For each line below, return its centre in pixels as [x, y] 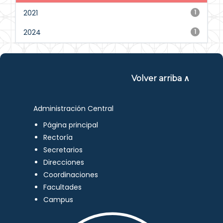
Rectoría [58, 137]
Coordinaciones [71, 175]
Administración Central [74, 109]
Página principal [71, 125]
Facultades [63, 187]
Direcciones [64, 162]
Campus [58, 200]
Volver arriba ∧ [160, 78]
